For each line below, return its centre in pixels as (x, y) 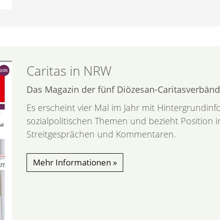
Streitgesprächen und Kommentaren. (101, 134)
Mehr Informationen (72, 162)
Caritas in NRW (69, 71)
